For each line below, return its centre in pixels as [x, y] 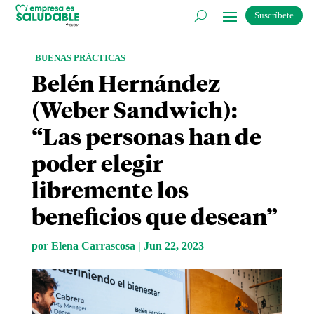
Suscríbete [274, 15]
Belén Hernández [125, 86]
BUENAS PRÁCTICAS [80, 59]
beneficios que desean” [154, 219]
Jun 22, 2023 [173, 246]
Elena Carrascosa [93, 246]
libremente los [110, 192]
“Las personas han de [146, 139]
